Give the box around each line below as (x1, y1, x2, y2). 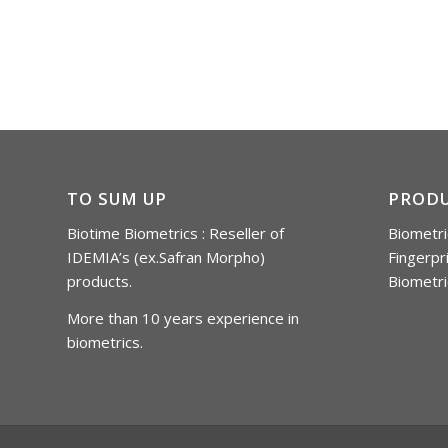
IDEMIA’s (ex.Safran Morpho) (67, 246, 265, 267)
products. (67, 270, 132, 291)
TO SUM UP (67, 187, 167, 211)
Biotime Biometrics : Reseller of (67, 222, 284, 243)
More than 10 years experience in (67, 307, 299, 328)
